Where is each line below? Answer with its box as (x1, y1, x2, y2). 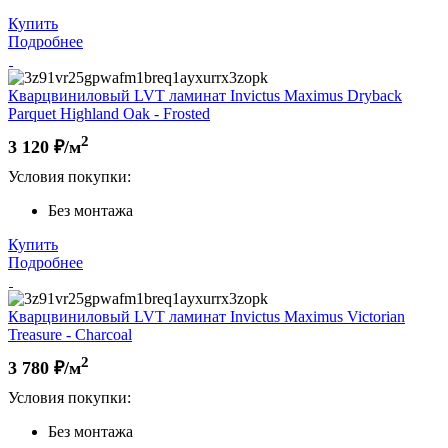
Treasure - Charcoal (8, 325, 132, 343)
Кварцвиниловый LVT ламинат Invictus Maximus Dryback (8, 86, 402, 104)
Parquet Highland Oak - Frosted (8, 104, 210, 122)
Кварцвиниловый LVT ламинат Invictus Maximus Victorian (8, 307, 405, 325)
